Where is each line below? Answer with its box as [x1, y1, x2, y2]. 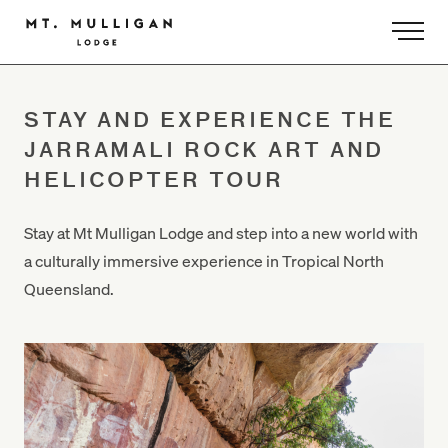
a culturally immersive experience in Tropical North [24, 250, 384, 271]
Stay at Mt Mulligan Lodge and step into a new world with [24, 222, 418, 243]
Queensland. [24, 278, 114, 299]
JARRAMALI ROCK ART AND [24, 138, 385, 162]
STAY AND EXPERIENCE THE [24, 108, 397, 132]
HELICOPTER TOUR [24, 168, 285, 192]
